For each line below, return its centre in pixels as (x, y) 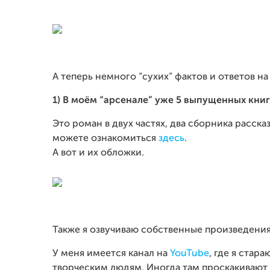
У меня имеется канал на (111, 254)
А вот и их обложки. (98, 153)
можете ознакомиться (105, 139)
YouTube (190, 254)
